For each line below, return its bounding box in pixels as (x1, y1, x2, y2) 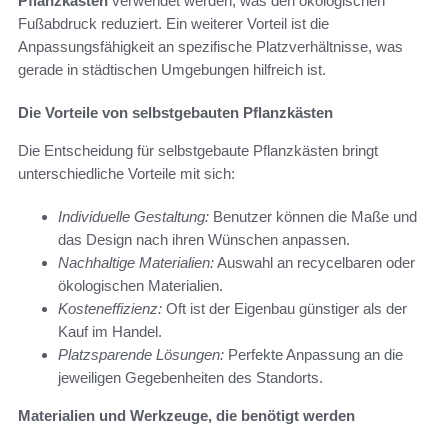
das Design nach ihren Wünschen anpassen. (58, 230, 350, 248)
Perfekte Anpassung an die (224, 345, 403, 363)
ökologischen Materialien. (58, 276, 223, 294)
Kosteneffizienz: (58, 299, 162, 317)
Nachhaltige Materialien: (58, 253, 214, 271)
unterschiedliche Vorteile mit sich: (18, 164, 235, 182)
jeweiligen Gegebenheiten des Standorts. (58, 368, 323, 386)
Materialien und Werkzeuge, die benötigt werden (18, 406, 355, 424)
